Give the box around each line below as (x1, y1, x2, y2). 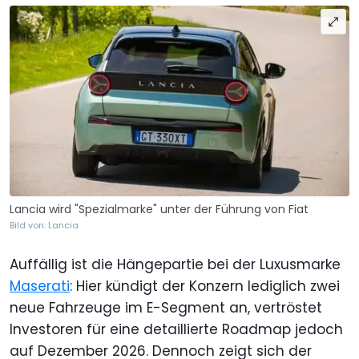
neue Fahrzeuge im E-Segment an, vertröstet (10, 297, 322, 317)
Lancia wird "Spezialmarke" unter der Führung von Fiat (10, 200, 309, 217)
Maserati (10, 276, 70, 296)
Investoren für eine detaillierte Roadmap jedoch (10, 319, 343, 339)
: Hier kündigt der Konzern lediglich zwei (70, 276, 340, 296)
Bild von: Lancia (10, 218, 79, 232)
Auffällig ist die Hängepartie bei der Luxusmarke (10, 254, 341, 274)
